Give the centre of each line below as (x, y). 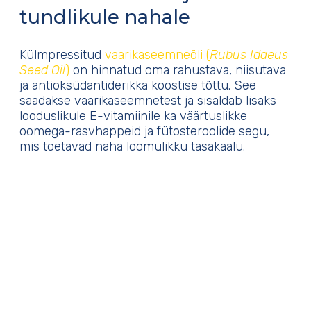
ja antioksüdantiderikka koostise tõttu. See (138, 86)
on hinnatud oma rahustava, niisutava (178, 70)
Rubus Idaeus (249, 55)
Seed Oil (42, 70)
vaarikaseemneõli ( (157, 55)
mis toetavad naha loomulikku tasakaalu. (132, 147)
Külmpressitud (62, 55)
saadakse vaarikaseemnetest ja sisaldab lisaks (148, 101)
